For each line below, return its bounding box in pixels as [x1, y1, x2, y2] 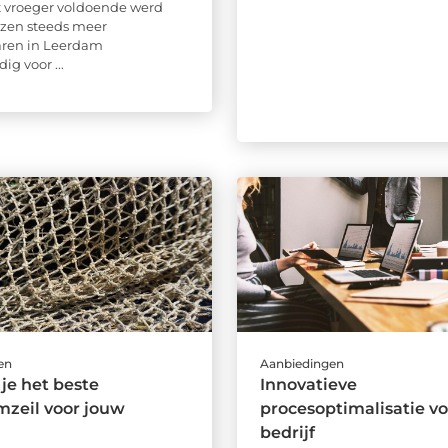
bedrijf [259, 422, 315, 442]
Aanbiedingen [259, 355, 344, 371]
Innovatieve [259, 374, 357, 394]
